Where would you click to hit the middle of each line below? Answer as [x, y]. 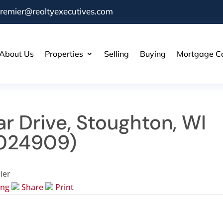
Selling [116, 54]
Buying [153, 54]
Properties [64, 54]
